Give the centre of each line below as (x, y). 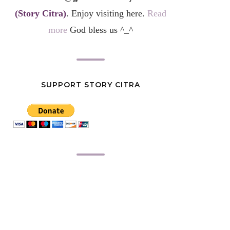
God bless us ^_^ (100, 30)
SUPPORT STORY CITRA (90, 85)
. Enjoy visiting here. (107, 13)
